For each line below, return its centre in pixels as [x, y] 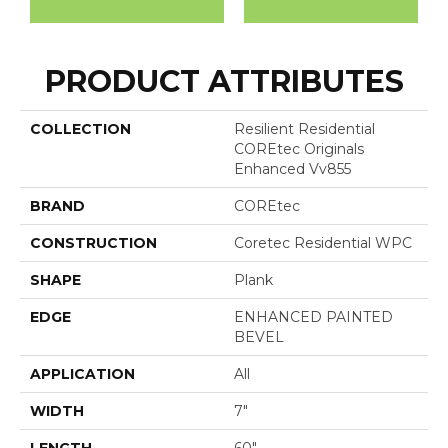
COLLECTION [80, 129]
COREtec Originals [299, 149]
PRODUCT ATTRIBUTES [224, 82]
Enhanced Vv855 [292, 169]
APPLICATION [82, 374]
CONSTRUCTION [93, 243]
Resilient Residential [304, 129]
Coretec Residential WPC [323, 243]
